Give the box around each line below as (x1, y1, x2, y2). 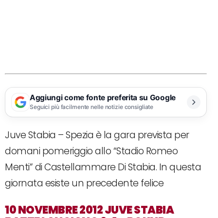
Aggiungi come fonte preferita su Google (30, 93, 176, 102)
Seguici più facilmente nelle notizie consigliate (30, 103, 154, 110)
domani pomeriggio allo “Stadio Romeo (5, 144, 178, 158)
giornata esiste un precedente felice (5, 176, 163, 190)
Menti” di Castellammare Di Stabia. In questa (5, 160, 201, 174)
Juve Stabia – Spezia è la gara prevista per (5, 128, 189, 142)
